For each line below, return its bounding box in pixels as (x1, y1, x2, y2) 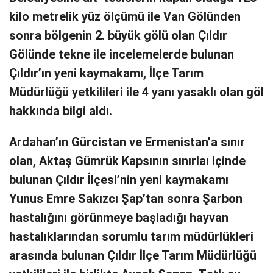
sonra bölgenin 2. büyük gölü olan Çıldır (9, 29, 227, 43)
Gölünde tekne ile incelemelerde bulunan (9, 48, 234, 62)
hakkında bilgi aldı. (9, 104, 112, 119)
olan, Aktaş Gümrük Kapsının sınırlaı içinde (9, 154, 246, 168)
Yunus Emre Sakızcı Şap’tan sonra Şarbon (9, 191, 243, 206)
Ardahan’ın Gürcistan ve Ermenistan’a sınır (9, 135, 245, 149)
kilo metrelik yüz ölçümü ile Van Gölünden (9, 10, 241, 24)
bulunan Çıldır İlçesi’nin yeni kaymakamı (9, 172, 229, 187)
